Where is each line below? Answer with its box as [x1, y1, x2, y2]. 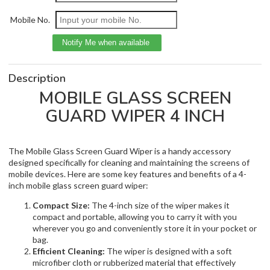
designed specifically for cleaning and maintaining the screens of [8, 157, 250, 168]
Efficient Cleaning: [33, 246, 105, 257]
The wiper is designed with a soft [105, 246, 232, 257]
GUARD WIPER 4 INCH [45, 105, 225, 128]
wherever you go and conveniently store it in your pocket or [33, 223, 257, 234]
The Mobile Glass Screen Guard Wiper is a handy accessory [8, 146, 231, 157]
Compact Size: [33, 200, 90, 211]
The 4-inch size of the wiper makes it [90, 200, 230, 211]
